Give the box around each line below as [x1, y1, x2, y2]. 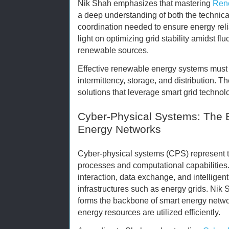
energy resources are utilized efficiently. [78, 208, 220, 217]
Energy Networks [78, 123, 161, 136]
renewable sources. [78, 45, 149, 55]
